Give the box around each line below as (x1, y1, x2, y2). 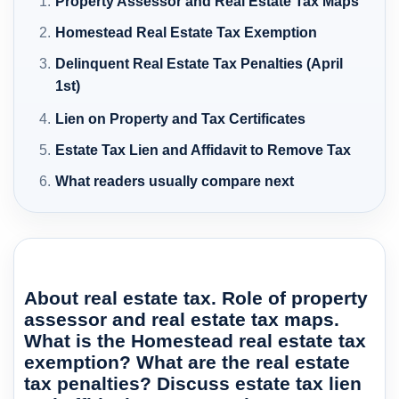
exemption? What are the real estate (24, 351, 350, 372)
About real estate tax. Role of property (24, 287, 368, 308)
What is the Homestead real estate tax (24, 330, 366, 351)
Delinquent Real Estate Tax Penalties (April (55, 55, 344, 71)
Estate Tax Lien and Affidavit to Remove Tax (55, 142, 352, 158)
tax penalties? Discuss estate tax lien (24, 372, 362, 394)
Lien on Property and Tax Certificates (55, 110, 306, 126)
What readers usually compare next (55, 173, 295, 189)
